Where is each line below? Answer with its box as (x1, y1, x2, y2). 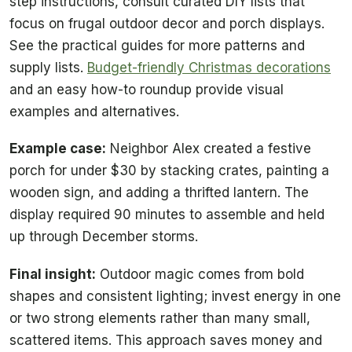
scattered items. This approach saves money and (9, 332, 322, 348)
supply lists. (9, 59, 87, 75)
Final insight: (9, 266, 96, 282)
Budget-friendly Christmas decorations (87, 59, 331, 75)
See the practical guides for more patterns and (9, 37, 305, 53)
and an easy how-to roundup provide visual (9, 81, 284, 97)
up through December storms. (9, 229, 198, 245)
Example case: (9, 141, 106, 157)
